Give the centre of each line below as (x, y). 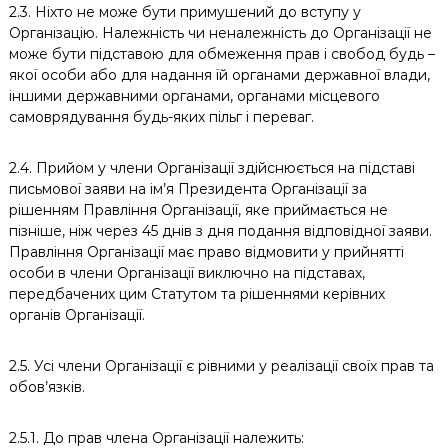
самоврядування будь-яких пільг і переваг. (161, 117)
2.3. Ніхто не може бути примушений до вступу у (184, 12)
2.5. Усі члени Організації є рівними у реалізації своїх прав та (221, 366)
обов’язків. (48, 387)
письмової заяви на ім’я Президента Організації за (187, 189)
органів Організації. (78, 315)
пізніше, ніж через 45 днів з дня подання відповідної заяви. (220, 231)
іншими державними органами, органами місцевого (194, 96)
